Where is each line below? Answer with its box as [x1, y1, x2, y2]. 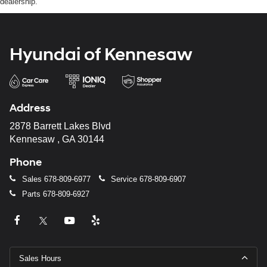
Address [10, 101, 51, 116]
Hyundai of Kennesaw [10, 44, 193, 66]
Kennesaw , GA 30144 [10, 134, 104, 145]
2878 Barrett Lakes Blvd [10, 121, 111, 132]
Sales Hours [19, 254, 61, 263]
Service [108, 175, 139, 184]
